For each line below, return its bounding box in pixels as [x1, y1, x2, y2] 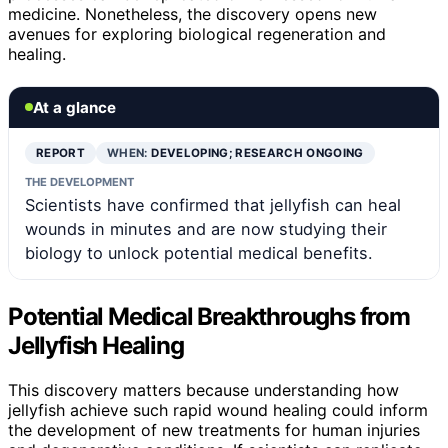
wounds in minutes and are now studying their [25, 218, 387, 239]
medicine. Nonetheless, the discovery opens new [8, 3, 377, 24]
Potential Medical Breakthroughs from [8, 301, 410, 331]
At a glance [33, 97, 116, 117]
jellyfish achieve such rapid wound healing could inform [8, 399, 428, 420]
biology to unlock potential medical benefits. [25, 242, 373, 263]
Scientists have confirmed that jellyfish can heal [25, 194, 401, 215]
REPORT [36, 145, 86, 160]
